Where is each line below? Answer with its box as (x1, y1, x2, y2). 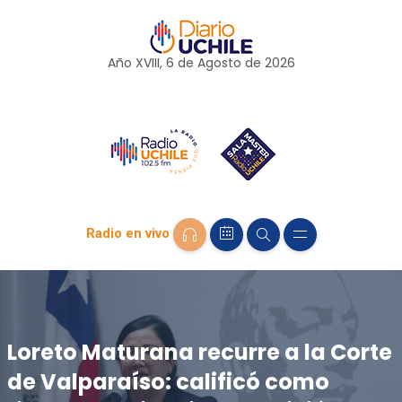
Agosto (197, 54, 241, 72)
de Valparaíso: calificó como (6, 366, 329, 397)
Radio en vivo (85, 225, 170, 242)
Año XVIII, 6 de (107, 54, 197, 72)
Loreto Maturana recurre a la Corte (6, 336, 392, 367)
